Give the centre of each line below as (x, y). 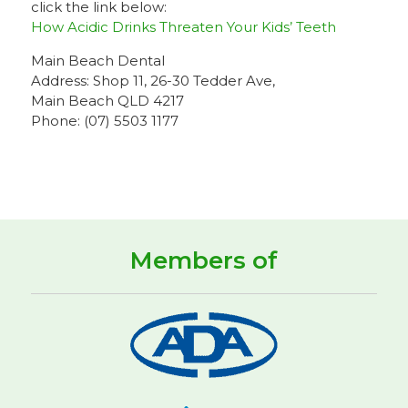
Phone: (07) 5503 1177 (104, 121)
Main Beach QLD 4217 (107, 101)
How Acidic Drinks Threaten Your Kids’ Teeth (183, 27)
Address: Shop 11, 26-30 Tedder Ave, (153, 81)
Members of (204, 260)
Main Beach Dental (97, 61)
